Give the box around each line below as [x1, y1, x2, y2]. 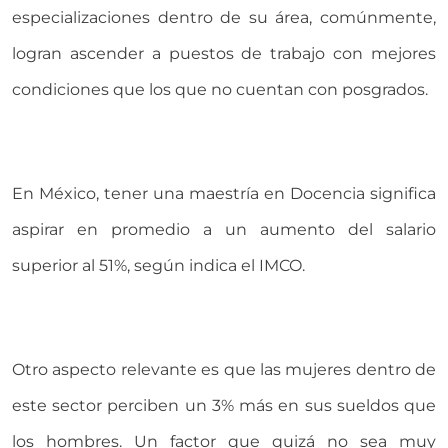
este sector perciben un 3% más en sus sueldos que [12, 395, 436, 415]
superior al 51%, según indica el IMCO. [12, 255, 305, 275]
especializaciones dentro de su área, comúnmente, [12, 7, 436, 27]
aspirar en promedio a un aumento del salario [12, 219, 436, 239]
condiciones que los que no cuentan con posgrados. [12, 79, 428, 99]
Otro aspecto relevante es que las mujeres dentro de [12, 359, 436, 379]
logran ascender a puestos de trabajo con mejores [12, 43, 436, 63]
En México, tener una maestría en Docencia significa [12, 183, 436, 203]
